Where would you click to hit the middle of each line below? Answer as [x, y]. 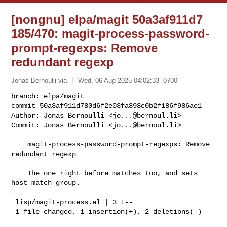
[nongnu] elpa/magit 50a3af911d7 [107, 20]
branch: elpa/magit [48, 96]
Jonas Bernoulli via [39, 80]
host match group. [46, 183]
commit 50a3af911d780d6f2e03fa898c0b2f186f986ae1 [107, 106]
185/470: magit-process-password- [110, 34]
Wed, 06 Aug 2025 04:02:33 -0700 [128, 80]
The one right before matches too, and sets [20, 173]
